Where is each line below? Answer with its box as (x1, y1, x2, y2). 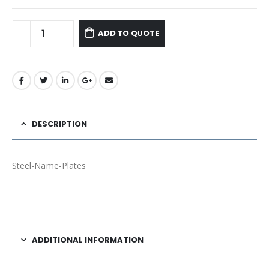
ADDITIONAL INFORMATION (32, 234, 144, 246)
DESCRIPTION (32, 118, 87, 130)
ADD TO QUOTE (97, 28, 159, 40)
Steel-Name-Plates (12, 160, 86, 172)
